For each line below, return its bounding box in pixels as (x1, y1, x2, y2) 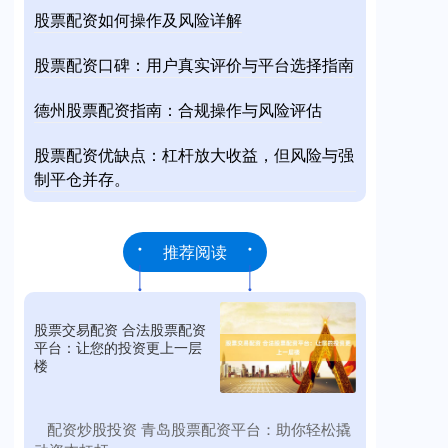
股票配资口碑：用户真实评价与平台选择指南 (34, 53, 354, 76)
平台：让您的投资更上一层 (34, 337, 202, 358)
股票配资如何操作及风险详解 (34, 8, 242, 31)
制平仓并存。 (34, 167, 130, 190)
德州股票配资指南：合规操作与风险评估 (34, 98, 322, 121)
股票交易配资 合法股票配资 (34, 319, 206, 340)
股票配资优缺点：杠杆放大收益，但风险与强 (34, 143, 354, 166)
